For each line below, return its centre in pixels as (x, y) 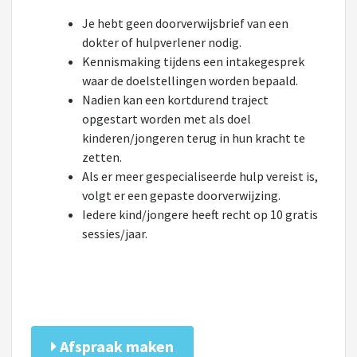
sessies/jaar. (115, 233)
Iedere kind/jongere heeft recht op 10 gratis (200, 214)
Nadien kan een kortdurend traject (175, 100)
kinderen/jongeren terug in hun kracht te (194, 138)
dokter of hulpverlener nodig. (162, 42)
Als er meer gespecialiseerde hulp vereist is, (200, 176)
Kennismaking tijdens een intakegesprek (193, 61)
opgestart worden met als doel (167, 119)
